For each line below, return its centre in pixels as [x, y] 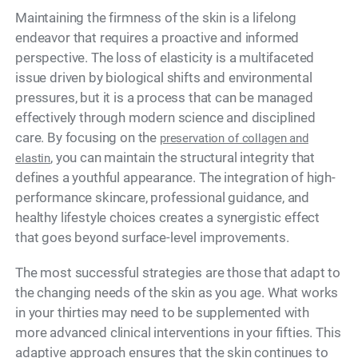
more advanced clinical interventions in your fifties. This [178, 332]
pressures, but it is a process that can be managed [164, 97]
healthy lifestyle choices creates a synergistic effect [168, 217]
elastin [33, 158]
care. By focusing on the [88, 137]
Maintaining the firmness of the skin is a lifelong [156, 17]
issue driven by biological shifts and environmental [164, 77]
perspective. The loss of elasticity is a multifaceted [165, 57]
